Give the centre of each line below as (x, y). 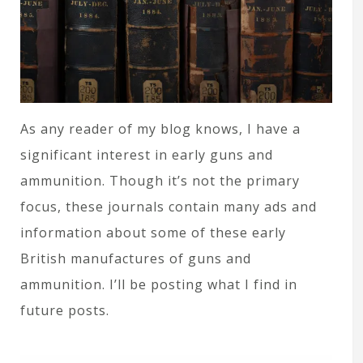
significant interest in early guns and (147, 154)
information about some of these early (153, 232)
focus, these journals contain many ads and (169, 206)
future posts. (65, 310)
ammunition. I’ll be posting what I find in (159, 284)
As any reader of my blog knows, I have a (160, 128)
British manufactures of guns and (136, 258)
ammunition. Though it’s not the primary (160, 180)
